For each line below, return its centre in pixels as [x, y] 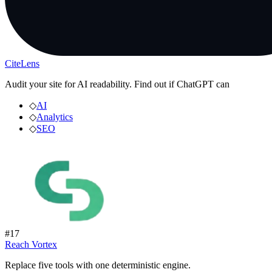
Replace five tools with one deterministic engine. [98, 265]
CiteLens [22, 63]
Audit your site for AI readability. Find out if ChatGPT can [117, 84]
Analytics [55, 117]
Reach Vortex [31, 244]
